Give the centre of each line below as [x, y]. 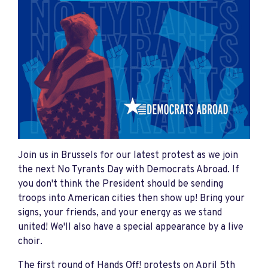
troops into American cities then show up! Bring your [131, 199]
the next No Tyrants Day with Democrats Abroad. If [129, 170]
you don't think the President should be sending [121, 184]
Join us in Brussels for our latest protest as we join [128, 156]
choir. [30, 242]
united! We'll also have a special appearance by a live [131, 227]
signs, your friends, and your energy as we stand [120, 213]
